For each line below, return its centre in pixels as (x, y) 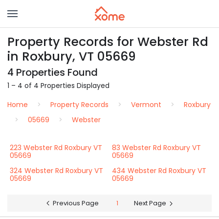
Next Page (150, 203)
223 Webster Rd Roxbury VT (56, 148)
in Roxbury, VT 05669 (72, 56)
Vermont (146, 105)
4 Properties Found (53, 72)
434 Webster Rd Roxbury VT (159, 171)
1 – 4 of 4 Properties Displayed (58, 86)
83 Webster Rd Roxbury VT (156, 148)
